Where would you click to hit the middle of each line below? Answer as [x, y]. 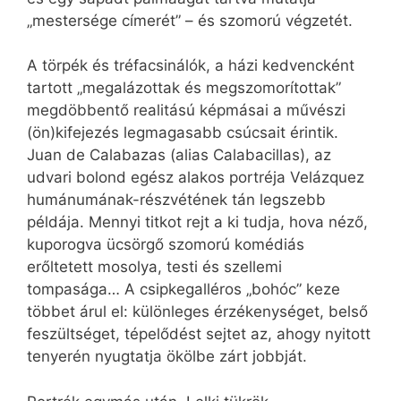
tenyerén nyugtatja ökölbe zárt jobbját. [167, 357]
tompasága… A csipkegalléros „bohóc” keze [183, 290]
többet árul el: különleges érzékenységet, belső [197, 312]
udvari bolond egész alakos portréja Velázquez [196, 178]
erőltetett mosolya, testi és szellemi [154, 267]
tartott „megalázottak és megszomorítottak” [184, 88]
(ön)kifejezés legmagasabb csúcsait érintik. [183, 133]
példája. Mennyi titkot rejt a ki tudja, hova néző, [197, 222]
